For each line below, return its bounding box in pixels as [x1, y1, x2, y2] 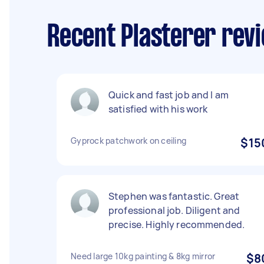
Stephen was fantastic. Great [108, 190, 240, 203]
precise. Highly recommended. [108, 218, 245, 231]
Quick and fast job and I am [108, 88, 229, 101]
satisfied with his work [108, 103, 208, 115]
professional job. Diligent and [108, 204, 240, 217]
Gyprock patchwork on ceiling [71, 135, 186, 146]
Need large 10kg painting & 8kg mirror [71, 250, 216, 262]
